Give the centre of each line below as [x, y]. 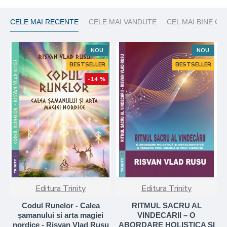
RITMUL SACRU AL [166, 205]
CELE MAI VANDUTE [123, 22]
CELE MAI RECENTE [44, 22]
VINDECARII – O [166, 215]
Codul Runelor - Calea [61, 205]
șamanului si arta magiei [61, 215]
